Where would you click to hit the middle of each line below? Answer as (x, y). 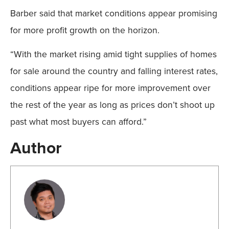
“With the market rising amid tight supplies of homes (113, 54)
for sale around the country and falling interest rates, (114, 71)
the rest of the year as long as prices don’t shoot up (112, 105)
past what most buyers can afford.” (78, 122)
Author (36, 147)
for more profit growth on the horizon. (85, 30)
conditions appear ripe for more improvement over (110, 88)
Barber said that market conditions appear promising (114, 13)
